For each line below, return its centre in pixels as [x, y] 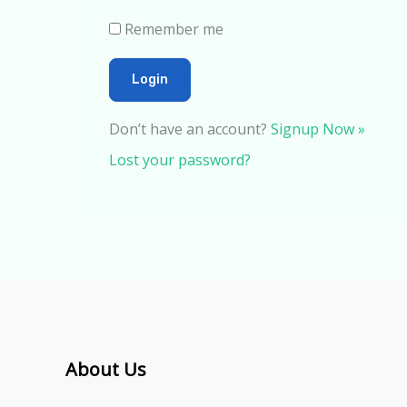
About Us [106, 369]
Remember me [174, 29]
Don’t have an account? [190, 129]
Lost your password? [180, 159]
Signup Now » [318, 129]
